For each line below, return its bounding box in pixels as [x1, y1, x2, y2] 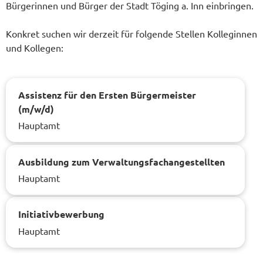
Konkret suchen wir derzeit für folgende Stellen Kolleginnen [6, 27, 257, 39]
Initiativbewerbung [18, 208, 104, 221]
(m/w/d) [18, 102, 54, 115]
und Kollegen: [6, 41, 63, 53]
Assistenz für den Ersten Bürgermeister [18, 88, 196, 101]
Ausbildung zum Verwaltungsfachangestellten [18, 155, 225, 168]
